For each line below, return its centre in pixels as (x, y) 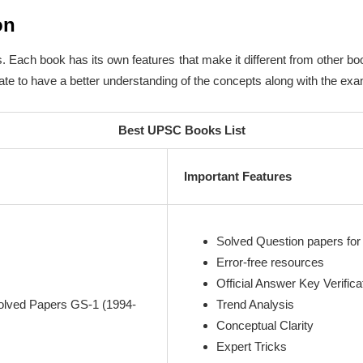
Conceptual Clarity (265, 326)
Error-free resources (270, 263)
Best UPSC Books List (181, 130)
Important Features (238, 177)
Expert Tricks (252, 347)
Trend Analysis (255, 305)
